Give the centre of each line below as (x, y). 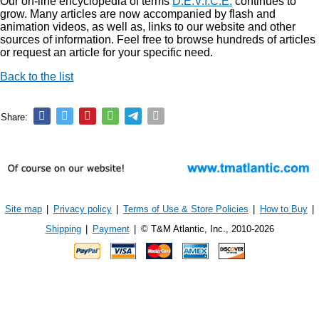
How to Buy (283, 209)
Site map (23, 209)
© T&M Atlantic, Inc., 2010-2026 (207, 229)
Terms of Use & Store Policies (185, 209)
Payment (111, 229)
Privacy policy (82, 209)
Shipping (63, 229)
